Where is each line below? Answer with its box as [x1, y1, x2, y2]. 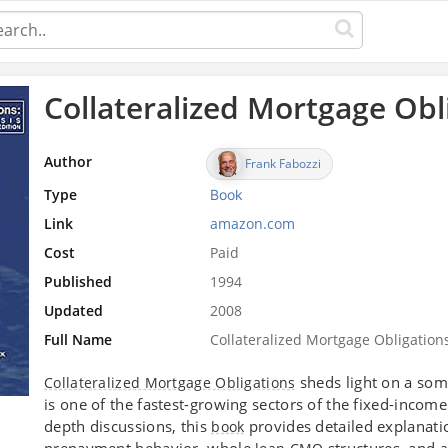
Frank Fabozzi [245, 154, 322, 172]
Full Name [44, 329, 112, 349]
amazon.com [210, 213, 296, 233]
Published [44, 271, 112, 291]
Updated [44, 300, 103, 320]
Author [44, 151, 92, 171]
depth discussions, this [44, 415, 212, 436]
